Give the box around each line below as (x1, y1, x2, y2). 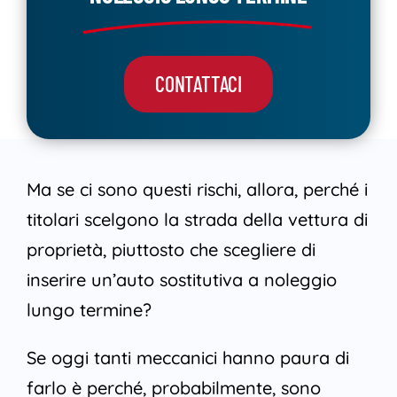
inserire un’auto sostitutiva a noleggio (26, 269, 337, 292)
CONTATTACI (155, 71, 242, 97)
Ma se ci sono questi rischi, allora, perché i (26, 178, 368, 201)
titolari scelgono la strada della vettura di (26, 208, 368, 231)
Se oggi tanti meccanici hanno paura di (26, 346, 349, 370)
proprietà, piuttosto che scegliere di (26, 238, 315, 261)
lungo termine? (26, 299, 152, 322)
